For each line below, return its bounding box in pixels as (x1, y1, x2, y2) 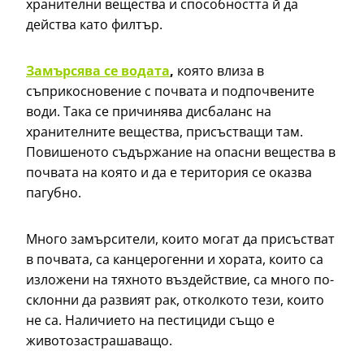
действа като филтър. (26, 15, 166, 34)
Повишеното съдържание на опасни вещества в (26, 143, 336, 162)
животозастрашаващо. (26, 331, 175, 350)
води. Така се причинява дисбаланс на (26, 102, 271, 121)
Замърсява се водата (26, 62, 170, 80)
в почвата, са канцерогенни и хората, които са (26, 250, 323, 269)
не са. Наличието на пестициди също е (26, 311, 275, 330)
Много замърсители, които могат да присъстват (26, 230, 335, 249)
